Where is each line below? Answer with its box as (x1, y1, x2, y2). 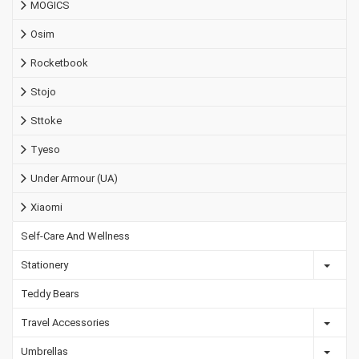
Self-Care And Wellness (21, 230, 130, 242)
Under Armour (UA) (30, 172, 118, 184)
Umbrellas (21, 345, 68, 357)
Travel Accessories (21, 317, 110, 329)
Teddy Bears (21, 288, 79, 300)
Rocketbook (30, 57, 88, 69)
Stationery (21, 259, 68, 271)
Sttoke (30, 115, 62, 127)
